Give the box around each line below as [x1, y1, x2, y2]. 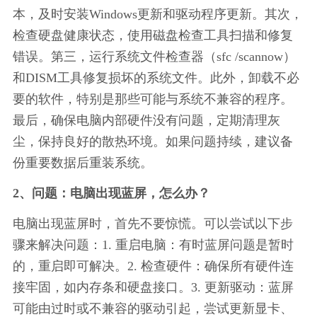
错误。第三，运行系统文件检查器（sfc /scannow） [12, 49, 296, 64]
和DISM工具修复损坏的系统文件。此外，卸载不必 [12, 70, 299, 85]
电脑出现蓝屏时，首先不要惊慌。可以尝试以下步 [12, 216, 293, 231]
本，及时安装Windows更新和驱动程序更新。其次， [12, 6, 303, 21]
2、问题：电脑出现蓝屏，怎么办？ [12, 185, 210, 200]
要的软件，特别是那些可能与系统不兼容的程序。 [12, 91, 293, 106]
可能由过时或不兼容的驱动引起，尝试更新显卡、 [12, 301, 293, 316]
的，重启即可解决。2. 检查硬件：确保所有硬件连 [12, 258, 294, 273]
